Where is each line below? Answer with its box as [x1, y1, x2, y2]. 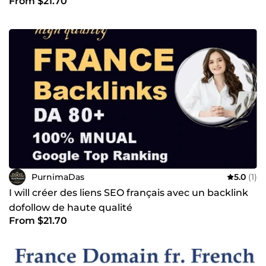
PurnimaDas [31, 171, 84, 182]
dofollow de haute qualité [9, 202, 132, 214]
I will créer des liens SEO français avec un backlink [9, 187, 248, 199]
